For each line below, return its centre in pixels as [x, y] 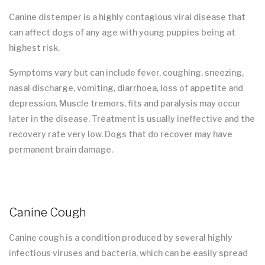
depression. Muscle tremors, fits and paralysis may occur [125, 104]
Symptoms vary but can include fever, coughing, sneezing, [126, 73]
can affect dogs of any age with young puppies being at [122, 33]
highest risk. [34, 48]
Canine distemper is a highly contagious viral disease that [127, 17]
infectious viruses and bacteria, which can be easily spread [128, 253]
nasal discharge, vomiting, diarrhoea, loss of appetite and [126, 88]
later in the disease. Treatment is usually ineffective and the [132, 119]
